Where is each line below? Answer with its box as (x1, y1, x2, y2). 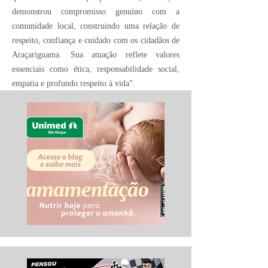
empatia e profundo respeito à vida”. (12, 78, 135, 88)
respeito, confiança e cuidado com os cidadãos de (12, 35, 179, 45)
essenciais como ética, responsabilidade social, (12, 64, 179, 74)
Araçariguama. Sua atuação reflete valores (12, 50, 179, 59)
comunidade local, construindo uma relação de (12, 21, 179, 31)
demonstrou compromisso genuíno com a (12, 7, 179, 16)
